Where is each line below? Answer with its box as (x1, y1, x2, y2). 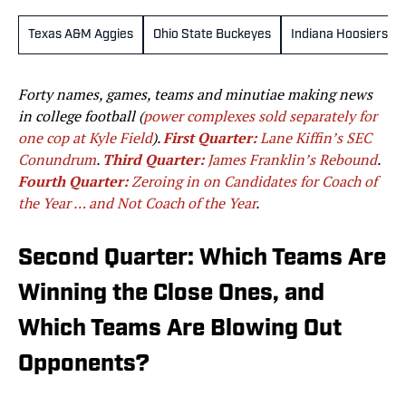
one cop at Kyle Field (18, 128, 152, 149)
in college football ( (18, 106, 143, 127)
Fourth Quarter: (18, 171, 128, 192)
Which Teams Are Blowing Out (18, 317, 342, 343)
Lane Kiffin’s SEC (260, 128, 372, 149)
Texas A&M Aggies (28, 28, 133, 43)
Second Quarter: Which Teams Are (18, 246, 386, 272)
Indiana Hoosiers (291, 28, 388, 43)
